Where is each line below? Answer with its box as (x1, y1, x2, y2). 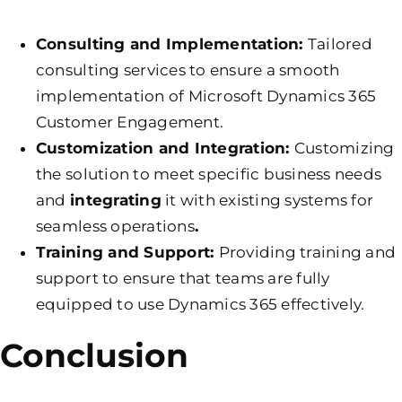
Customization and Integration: (35, 138, 294, 157)
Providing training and (218, 242, 397, 261)
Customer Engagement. (35, 112, 224, 131)
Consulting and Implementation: (35, 34, 308, 53)
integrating (70, 190, 162, 209)
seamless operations (35, 216, 195, 235)
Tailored (307, 34, 372, 53)
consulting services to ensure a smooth (35, 60, 340, 79)
